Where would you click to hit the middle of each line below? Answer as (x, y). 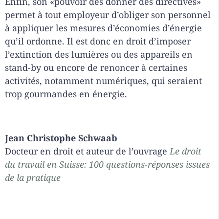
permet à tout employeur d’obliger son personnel (108, 15)
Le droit (186, 151)
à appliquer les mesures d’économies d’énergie (103, 28)
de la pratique (33, 178)
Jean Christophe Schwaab (61, 138)
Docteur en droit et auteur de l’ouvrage (87, 151)
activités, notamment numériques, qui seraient (103, 81)
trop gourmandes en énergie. (66, 94)
